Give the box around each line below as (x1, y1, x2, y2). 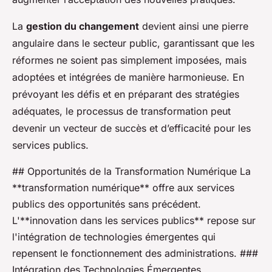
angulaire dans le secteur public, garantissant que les (12, 37, 254, 50)
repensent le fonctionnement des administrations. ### (12, 247, 258, 260)
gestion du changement (26, 20, 139, 33)
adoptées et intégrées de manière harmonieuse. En (12, 71, 244, 84)
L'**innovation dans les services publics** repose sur (12, 214, 256, 227)
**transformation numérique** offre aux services (12, 182, 234, 194)
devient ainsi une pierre (139, 20, 248, 33)
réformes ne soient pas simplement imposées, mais (12, 54, 246, 67)
